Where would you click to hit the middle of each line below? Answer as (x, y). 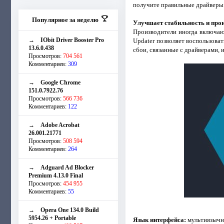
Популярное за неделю (65, 19)
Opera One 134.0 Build (70, 210)
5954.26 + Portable (52, 218)
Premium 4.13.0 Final (56, 175)
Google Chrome (60, 82)
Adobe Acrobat (60, 125)
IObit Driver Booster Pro (72, 40)
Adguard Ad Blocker (67, 167)
